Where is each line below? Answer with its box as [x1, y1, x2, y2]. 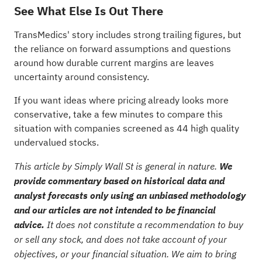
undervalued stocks [13, 135, 96, 150]
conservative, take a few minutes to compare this [13, 107, 223, 122]
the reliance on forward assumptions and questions [13, 42, 231, 56]
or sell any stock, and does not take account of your [13, 233, 227, 245]
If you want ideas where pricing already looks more [13, 93, 229, 108]
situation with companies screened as [13, 121, 177, 136]
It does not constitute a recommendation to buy [44, 218, 243, 230]
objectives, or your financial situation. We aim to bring [13, 247, 236, 260]
